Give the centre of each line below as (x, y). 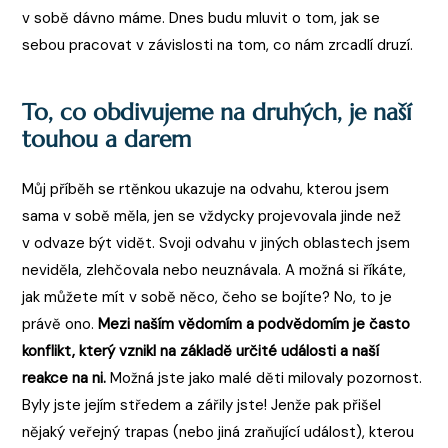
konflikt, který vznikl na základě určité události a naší (201, 350)
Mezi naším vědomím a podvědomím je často (254, 323)
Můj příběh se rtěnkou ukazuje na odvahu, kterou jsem (206, 188)
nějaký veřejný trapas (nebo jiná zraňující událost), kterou (218, 431)
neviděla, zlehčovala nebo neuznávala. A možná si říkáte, (214, 269)
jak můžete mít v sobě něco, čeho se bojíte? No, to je (207, 296)
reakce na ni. (64, 377)
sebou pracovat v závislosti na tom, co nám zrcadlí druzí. (218, 45)
